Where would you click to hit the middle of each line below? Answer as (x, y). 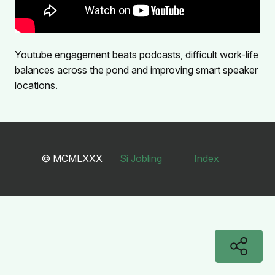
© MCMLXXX (73, 158)
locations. (36, 85)
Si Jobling (141, 158)
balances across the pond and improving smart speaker (136, 70)
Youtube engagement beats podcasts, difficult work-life (137, 54)
